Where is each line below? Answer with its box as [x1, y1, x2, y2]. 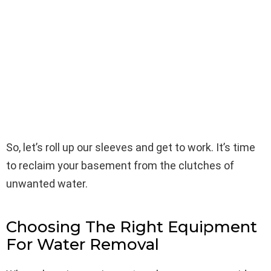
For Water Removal [6, 234, 159, 254]
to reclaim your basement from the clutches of [6, 158, 234, 172]
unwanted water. [6, 177, 88, 190]
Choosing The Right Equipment [6, 217, 257, 237]
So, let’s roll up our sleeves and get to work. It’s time [6, 140, 255, 154]
